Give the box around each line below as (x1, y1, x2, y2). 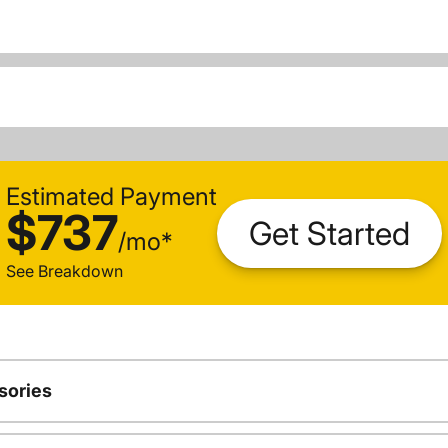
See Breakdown (6, 261, 123, 282)
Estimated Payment (6, 182, 217, 212)
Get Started (249, 213, 410, 253)
